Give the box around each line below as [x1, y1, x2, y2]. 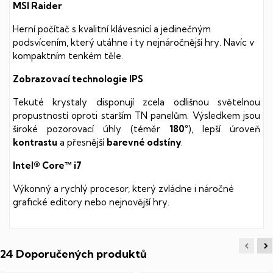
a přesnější [57, 136, 107, 148]
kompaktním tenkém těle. [13, 49, 123, 62]
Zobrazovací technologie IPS [13, 73, 143, 85]
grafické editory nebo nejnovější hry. [13, 196, 169, 208]
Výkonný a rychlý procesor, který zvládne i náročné [13, 182, 234, 194]
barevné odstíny [107, 136, 181, 148]
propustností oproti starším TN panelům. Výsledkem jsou [13, 109, 260, 121]
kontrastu [13, 136, 57, 148]
